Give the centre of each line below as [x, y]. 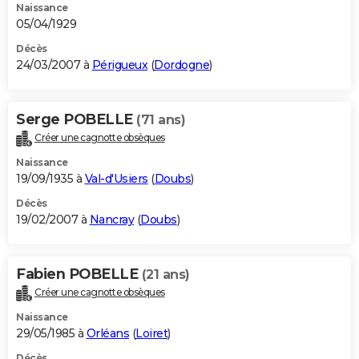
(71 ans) [161, 120]
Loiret [151, 333]
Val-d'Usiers [116, 178]
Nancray [111, 219]
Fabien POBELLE [79, 274]
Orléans [107, 333]
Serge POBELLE [76, 120]
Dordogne [182, 65]
